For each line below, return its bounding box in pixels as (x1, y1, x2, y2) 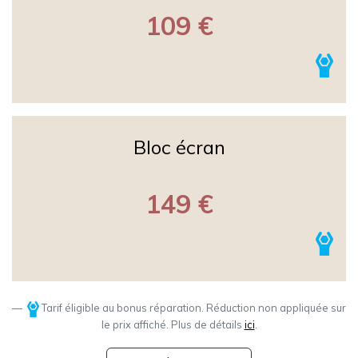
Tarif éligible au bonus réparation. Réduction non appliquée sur (38, 301, 346, 314)
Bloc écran (133, 135, 225, 159)
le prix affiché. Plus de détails (101, 317, 245, 331)
